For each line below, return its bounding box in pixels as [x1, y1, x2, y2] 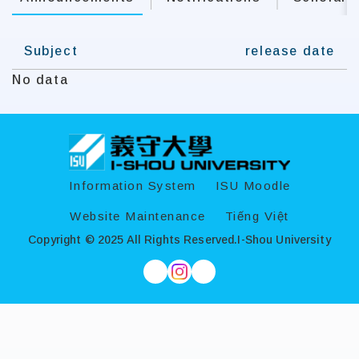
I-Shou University [237, 233, 331, 246]
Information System [68, 179, 196, 192]
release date [244, 44, 335, 58]
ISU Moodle [215, 179, 291, 192]
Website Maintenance [70, 209, 206, 223]
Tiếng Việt [224, 209, 289, 223]
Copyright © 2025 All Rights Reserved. [28, 233, 238, 246]
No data [12, 73, 69, 87]
